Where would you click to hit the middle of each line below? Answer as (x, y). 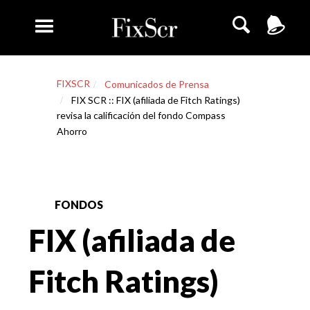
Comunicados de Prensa (156, 84)
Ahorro (72, 131)
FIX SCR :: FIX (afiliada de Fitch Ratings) (155, 100)
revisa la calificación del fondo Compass (141, 115)
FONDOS (79, 204)
